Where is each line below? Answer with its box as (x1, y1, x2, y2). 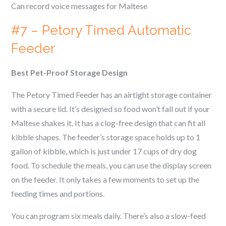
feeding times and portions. (11, 189, 105, 198)
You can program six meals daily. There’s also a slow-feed (11, 211, 206, 220)
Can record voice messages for (11, 1, 119, 11)
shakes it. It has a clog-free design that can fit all (41, 118, 206, 128)
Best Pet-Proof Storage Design (11, 68, 128, 77)
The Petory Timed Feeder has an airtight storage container (11, 90, 212, 99)
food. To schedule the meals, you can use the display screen (11, 160, 212, 170)
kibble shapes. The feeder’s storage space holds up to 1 (11, 132, 201, 142)
